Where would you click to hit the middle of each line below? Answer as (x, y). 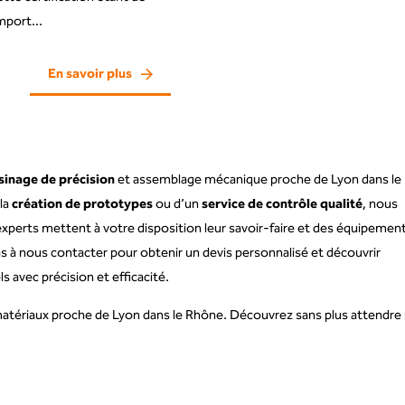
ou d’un (178, 205)
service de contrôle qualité (283, 205)
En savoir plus (90, 75)
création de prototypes (83, 205)
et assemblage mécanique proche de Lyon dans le (259, 180)
